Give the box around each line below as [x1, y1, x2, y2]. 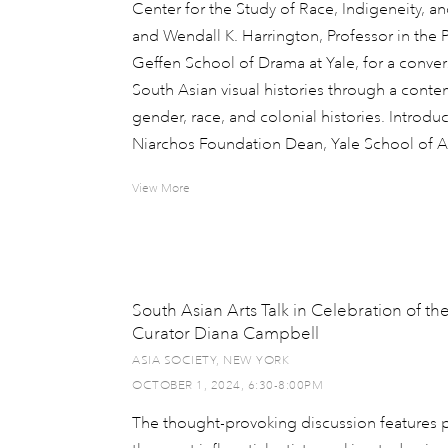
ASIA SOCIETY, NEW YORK [132, 353, 289, 368]
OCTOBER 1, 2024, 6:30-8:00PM [132, 378, 323, 393]
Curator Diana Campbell [132, 323, 319, 344]
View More [132, 181, 190, 196]
